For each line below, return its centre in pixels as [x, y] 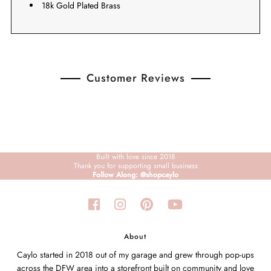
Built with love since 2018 [135, 156]
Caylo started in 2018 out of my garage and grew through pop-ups [135, 254]
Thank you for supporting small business [135, 165]
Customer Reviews [135, 78]
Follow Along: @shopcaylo [135, 175]
